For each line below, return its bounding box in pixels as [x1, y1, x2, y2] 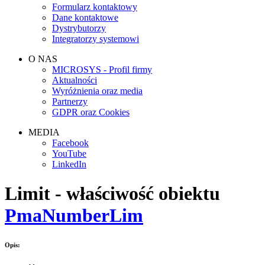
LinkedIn [52, 159, 86, 170]
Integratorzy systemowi [52, 34, 139, 44]
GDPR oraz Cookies [52, 107, 130, 118]
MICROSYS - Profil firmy [52, 64, 152, 75]
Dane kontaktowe [52, 12, 118, 23]
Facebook [52, 138, 89, 148]
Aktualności [52, 75, 97, 86]
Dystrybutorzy [52, 23, 106, 34]
